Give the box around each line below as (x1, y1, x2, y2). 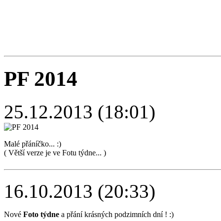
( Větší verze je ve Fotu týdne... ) (4, 148, 106, 157)
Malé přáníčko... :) (4, 139, 67, 148)
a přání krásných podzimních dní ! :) (59, 210, 174, 219)
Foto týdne (23, 210, 59, 219)
